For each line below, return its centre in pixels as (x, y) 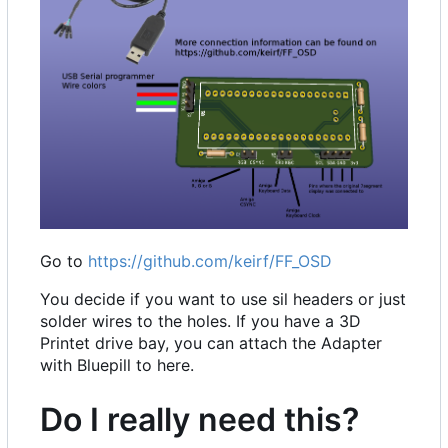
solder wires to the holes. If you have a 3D (200, 321)
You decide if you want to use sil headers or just (223, 299)
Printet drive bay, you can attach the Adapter (211, 343)
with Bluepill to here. (117, 365)
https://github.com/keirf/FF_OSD (210, 261)
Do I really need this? (199, 420)
